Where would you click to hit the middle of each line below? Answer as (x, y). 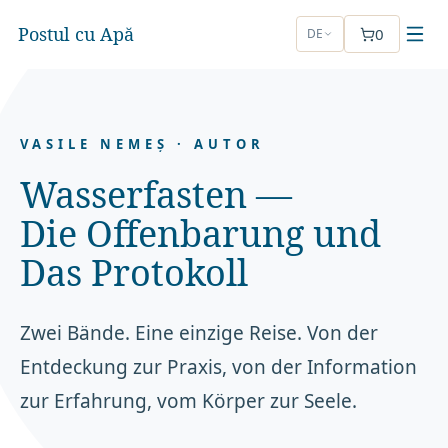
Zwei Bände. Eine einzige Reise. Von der (199, 333)
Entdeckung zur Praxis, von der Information (219, 367)
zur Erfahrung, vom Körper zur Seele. (189, 401)
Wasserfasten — (156, 194)
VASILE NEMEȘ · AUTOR (143, 144)
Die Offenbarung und (201, 233)
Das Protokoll (134, 272)
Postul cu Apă (75, 33)
